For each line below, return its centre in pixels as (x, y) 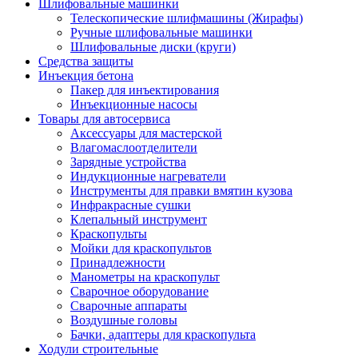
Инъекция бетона (86, 75)
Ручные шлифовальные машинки (161, 32)
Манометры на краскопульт (145, 276)
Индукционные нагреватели (148, 176)
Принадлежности (118, 262)
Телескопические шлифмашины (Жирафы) (187, 18)
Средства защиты (86, 61)
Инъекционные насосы (134, 104)
